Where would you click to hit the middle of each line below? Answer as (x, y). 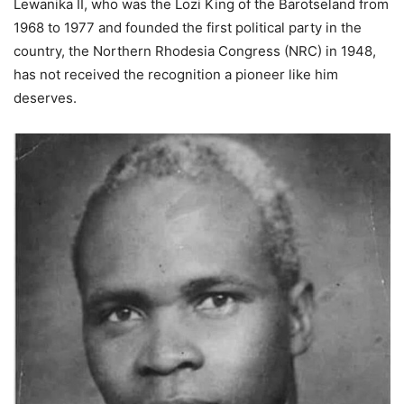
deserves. (45, 98)
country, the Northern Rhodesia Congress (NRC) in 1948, (195, 51)
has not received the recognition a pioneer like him (176, 75)
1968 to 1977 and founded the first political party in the (188, 28)
